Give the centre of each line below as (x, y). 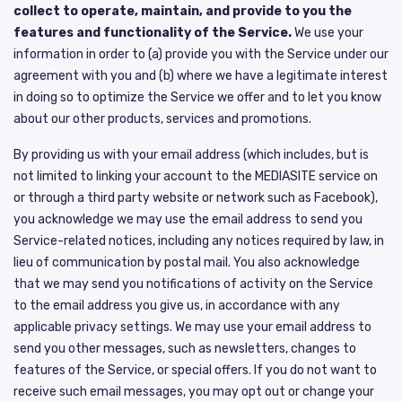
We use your (328, 32)
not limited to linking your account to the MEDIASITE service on (196, 176)
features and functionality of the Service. (153, 32)
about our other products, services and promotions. (162, 118)
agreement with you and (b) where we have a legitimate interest (201, 75)
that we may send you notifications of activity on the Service (193, 284)
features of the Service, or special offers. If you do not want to (195, 370)
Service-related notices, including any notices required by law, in (199, 240)
